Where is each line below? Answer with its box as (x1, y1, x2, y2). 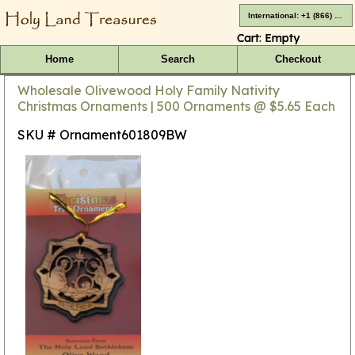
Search (160, 53, 195, 65)
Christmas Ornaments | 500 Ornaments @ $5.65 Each (17, 97, 335, 114)
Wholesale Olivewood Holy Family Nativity (17, 82, 280, 98)
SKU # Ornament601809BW (17, 126, 187, 143)
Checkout (274, 53, 321, 65)
